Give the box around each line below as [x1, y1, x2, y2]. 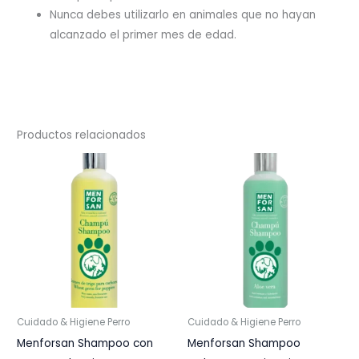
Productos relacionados [17, 127, 147, 143]
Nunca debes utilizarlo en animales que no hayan [50, 7, 317, 23]
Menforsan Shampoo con [17, 335, 154, 351]
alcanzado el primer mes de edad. [50, 27, 237, 43]
